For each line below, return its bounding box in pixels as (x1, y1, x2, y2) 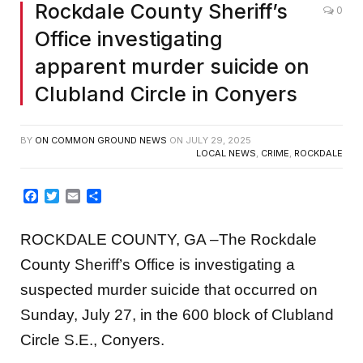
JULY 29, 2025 (186, 134, 251, 146)
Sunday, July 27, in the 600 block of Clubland (20, 306, 334, 324)
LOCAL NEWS (196, 147, 256, 159)
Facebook (38, 187, 100, 204)
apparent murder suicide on (35, 53, 310, 79)
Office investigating (35, 26, 223, 51)
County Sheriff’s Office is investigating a (20, 256, 295, 274)
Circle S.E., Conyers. (20, 331, 164, 349)
